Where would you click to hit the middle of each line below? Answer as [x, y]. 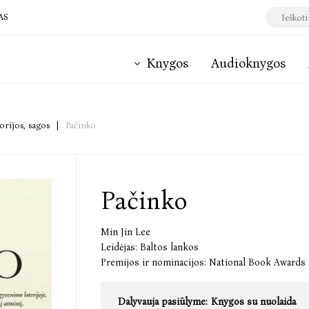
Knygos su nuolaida [253, 302]
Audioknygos [248, 63]
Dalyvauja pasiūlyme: [163, 302]
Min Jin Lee [126, 232]
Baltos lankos [169, 247]
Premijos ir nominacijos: [153, 262]
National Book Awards [257, 262]
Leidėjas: [119, 247]
